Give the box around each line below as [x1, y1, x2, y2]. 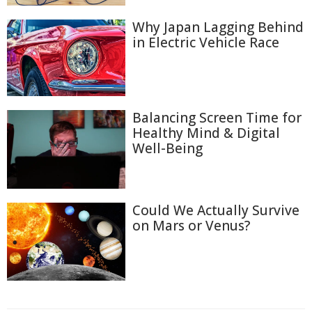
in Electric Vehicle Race [132, 33, 279, 52]
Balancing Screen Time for [132, 109, 302, 127]
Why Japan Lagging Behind [132, 18, 304, 37]
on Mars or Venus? [132, 217, 250, 235]
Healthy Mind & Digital [132, 124, 280, 143]
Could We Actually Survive [132, 201, 299, 220]
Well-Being [132, 139, 203, 158]
